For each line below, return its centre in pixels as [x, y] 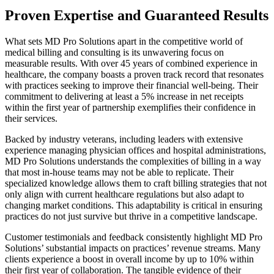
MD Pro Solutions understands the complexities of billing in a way [133, 161]
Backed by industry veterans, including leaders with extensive [124, 139]
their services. [31, 118]
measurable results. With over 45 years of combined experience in [131, 63]
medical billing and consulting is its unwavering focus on [114, 52]
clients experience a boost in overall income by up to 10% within [129, 259]
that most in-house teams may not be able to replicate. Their [119, 172]
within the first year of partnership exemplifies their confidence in [130, 107]
